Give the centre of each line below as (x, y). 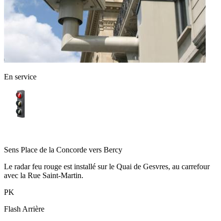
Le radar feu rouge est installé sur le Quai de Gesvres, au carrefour (107, 166)
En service (20, 76)
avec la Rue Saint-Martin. (44, 175)
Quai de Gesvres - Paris (41, 133)
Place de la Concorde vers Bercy (72, 149)
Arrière (33, 209)
